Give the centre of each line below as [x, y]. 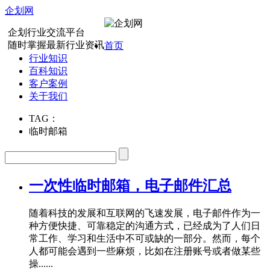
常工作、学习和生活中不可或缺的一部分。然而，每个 [145, 238]
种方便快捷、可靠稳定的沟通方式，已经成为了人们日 [145, 225]
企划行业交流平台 [46, 32]
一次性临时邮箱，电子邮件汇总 [130, 185]
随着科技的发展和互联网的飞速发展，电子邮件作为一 [145, 213]
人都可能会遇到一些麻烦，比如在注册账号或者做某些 [145, 251]
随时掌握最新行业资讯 [56, 45]
